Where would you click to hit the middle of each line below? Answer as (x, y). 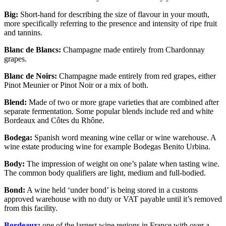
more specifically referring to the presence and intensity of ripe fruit (110, 24)
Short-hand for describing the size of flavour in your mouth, (114, 15)
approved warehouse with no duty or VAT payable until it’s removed (113, 199)
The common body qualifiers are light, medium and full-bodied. (106, 173)
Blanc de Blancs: (33, 50)
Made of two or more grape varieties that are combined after (123, 102)
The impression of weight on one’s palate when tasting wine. (122, 164)
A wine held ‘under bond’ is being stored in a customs (111, 190)
